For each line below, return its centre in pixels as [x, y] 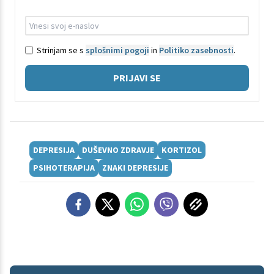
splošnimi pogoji [117, 50]
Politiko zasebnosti [196, 50]
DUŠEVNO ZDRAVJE [118, 150]
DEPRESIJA [54, 150]
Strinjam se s [61, 50]
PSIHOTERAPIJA [64, 168]
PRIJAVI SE [137, 78]
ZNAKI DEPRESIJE [135, 168]
